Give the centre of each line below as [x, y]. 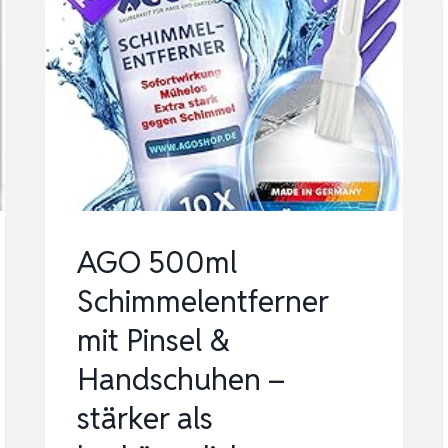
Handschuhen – [181, 380]
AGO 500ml [157, 263]
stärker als [145, 419]
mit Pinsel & [154, 341]
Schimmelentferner [203, 302]
